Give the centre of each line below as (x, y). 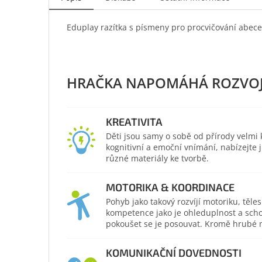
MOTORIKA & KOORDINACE (170, 187)
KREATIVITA (134, 122)
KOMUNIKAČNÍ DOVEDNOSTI (173, 253)
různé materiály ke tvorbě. (157, 158)
